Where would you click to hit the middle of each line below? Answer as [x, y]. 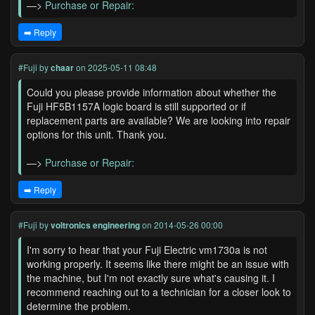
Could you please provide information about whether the [152, 92]
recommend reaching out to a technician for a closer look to [159, 292]
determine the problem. [79, 306]
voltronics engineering [95, 225]
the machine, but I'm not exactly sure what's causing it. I [151, 278]
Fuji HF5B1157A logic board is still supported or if [136, 106]
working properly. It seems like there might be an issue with [158, 264]
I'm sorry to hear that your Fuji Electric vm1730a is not [147, 250]
